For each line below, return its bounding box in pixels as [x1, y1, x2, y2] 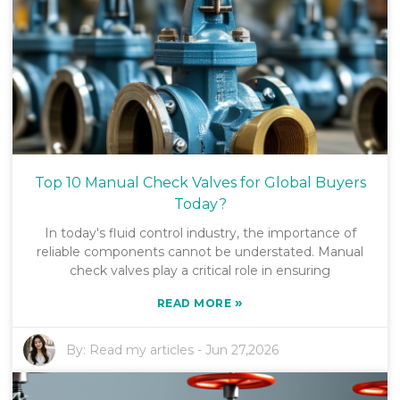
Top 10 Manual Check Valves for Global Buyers [34, 173, 366, 191]
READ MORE [156, 296, 235, 310]
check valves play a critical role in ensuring [70, 262, 330, 279]
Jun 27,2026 [205, 341, 279, 358]
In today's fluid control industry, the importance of [44, 224, 356, 241]
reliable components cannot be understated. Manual [37, 243, 363, 260]
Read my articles [89, 341, 195, 358]
